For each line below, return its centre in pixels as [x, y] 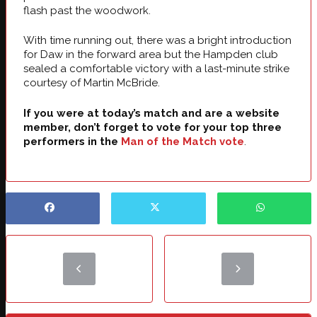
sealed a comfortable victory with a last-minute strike [156, 69]
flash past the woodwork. [87, 10]
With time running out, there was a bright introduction [157, 41]
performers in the [72, 141]
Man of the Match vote [183, 141]
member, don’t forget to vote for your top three [152, 127]
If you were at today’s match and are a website [151, 113]
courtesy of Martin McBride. [92, 83]
